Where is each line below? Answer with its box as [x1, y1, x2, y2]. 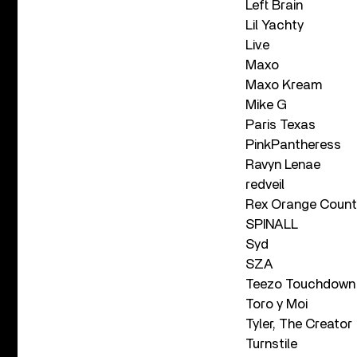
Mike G [245, 98, 287, 112]
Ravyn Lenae [245, 158, 320, 171]
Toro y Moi [245, 297, 308, 311]
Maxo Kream [245, 78, 322, 92]
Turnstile [245, 337, 297, 351]
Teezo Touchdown [245, 277, 355, 291]
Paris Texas [245, 118, 316, 131]
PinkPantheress [245, 138, 341, 151]
